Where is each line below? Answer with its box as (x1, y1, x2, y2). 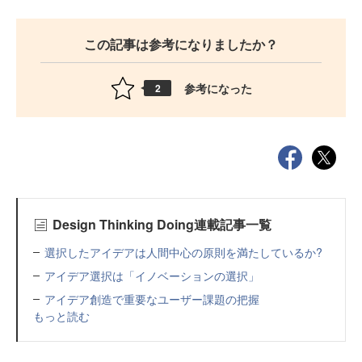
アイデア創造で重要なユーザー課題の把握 (44, 291, 259, 307)
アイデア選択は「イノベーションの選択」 (44, 267, 259, 284)
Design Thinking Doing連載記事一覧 (52, 215, 271, 234)
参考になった (184, 79, 252, 96)
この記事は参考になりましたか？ (84, 35, 278, 53)
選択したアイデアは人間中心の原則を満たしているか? (44, 244, 322, 260)
